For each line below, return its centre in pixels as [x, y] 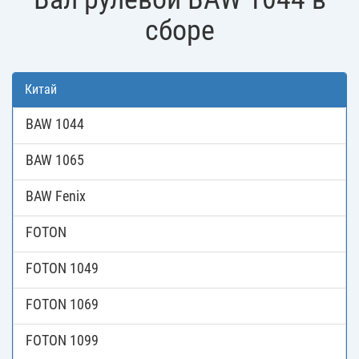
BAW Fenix [56, 196]
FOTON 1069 [62, 305]
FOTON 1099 [62, 341]
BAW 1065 [55, 160]
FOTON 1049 [62, 268]
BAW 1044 [55, 124]
